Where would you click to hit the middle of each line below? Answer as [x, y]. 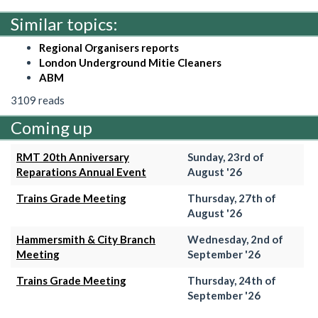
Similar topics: [64, 24]
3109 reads [38, 100]
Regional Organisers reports [109, 48]
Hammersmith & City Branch [86, 239]
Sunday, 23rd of [226, 157]
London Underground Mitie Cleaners [130, 62]
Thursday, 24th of [232, 280]
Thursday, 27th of [232, 198]
